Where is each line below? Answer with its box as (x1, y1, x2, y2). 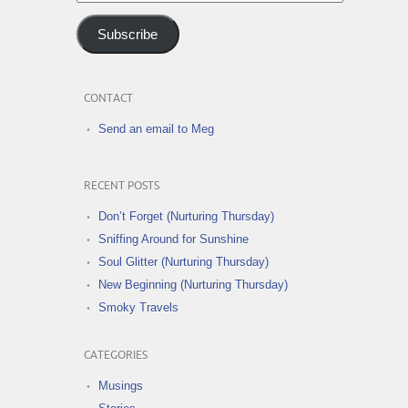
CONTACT (84, 93, 133, 106)
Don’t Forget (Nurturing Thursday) (98, 209, 274, 224)
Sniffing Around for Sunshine (98, 232, 249, 247)
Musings (98, 379, 143, 393)
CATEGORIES (84, 350, 148, 362)
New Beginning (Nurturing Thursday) (98, 278, 288, 292)
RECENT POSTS (84, 180, 159, 193)
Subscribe (97, 26, 158, 42)
